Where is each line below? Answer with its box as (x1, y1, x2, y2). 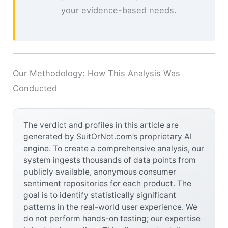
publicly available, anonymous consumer (23, 167, 177, 177)
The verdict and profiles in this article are (23, 120, 179, 130)
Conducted (13, 83, 58, 94)
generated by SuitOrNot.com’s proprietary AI (23, 132, 192, 142)
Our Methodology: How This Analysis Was (13, 68, 181, 79)
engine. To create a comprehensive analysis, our (23, 144, 205, 154)
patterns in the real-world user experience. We (23, 202, 198, 212)
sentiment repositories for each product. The (23, 179, 192, 189)
